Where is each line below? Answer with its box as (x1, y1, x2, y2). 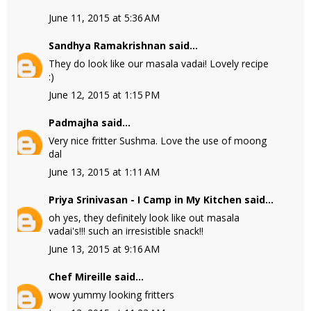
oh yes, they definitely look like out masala (49, 211, 239, 224)
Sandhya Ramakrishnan (49, 39, 166, 52)
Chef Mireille (49, 270, 112, 283)
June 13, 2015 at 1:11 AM (49, 165, 160, 178)
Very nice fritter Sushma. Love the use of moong (49, 134, 267, 147)
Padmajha (49, 116, 99, 129)
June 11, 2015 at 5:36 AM (49, 11, 160, 24)
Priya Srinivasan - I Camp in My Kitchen (49, 193, 242, 206)
